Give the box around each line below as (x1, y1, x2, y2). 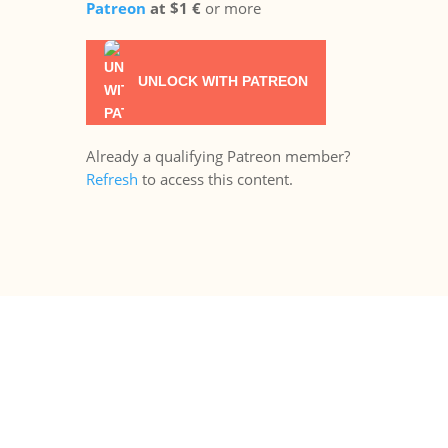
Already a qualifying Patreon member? (85, 146, 350, 166)
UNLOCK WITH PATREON (133, 73, 308, 90)
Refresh (85, 169, 138, 189)
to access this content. (137, 169, 293, 189)
